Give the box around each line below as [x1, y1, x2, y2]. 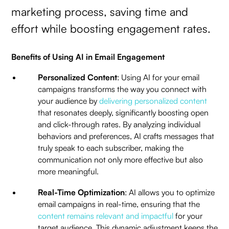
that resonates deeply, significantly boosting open [37, 107, 209, 118]
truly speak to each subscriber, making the [37, 142, 184, 153]
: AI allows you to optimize [124, 187, 215, 197]
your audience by [37, 95, 99, 106]
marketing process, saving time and [11, 4, 189, 18]
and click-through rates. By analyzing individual [37, 119, 200, 129]
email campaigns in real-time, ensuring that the [37, 198, 200, 209]
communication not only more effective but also [37, 154, 203, 165]
